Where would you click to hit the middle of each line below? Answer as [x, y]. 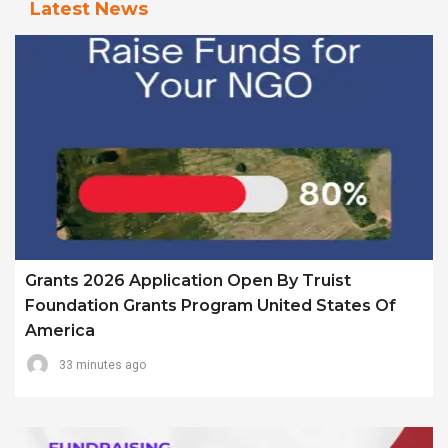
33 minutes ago [102, 365]
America [60, 331]
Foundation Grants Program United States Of [210, 306]
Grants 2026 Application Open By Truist [188, 281]
